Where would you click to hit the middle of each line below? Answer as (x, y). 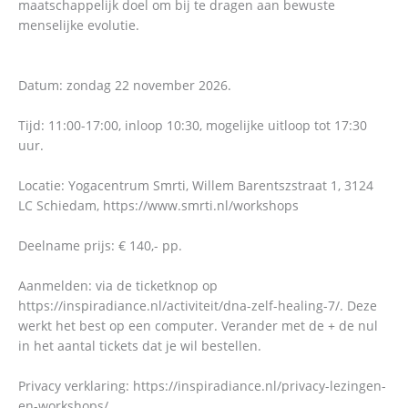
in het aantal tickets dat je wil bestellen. (140, 345)
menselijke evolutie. (79, 25)
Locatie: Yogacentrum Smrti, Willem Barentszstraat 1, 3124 (196, 185)
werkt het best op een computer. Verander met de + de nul (198, 325)
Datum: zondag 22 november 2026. (125, 85)
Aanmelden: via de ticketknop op (118, 285)
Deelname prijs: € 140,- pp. (100, 245)
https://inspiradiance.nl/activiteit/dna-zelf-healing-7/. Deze (198, 305)
